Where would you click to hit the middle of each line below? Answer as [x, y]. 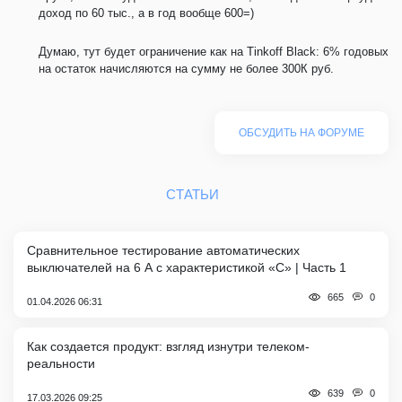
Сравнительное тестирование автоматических [163, 250]
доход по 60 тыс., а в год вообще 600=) [146, 13]
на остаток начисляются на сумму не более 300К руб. [186, 68]
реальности [61, 363]
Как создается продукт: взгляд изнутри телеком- [168, 346]
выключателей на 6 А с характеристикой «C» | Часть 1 [187, 267]
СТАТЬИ [192, 194]
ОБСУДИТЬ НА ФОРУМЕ [301, 132]
